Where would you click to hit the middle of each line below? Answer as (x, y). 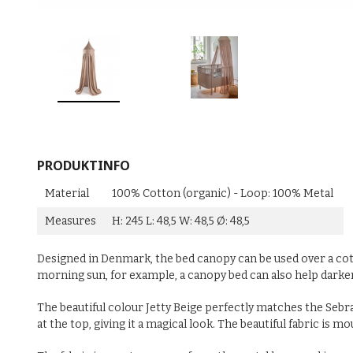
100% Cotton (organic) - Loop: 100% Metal (224, 194)
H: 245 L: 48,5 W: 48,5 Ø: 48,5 (181, 221)
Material (67, 194)
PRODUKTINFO (84, 166)
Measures (71, 221)
